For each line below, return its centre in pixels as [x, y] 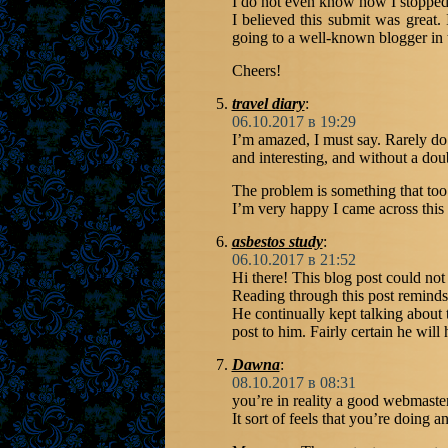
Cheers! [256, 70]
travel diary [268, 103]
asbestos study [277, 241]
